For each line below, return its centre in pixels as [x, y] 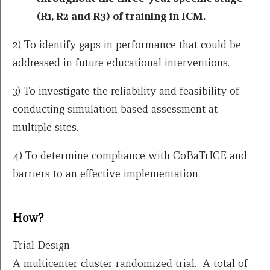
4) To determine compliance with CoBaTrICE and [130, 155]
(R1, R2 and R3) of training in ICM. [121, 16]
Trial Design [41, 245]
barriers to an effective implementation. [106, 173]
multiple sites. [46, 127]
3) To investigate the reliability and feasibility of [126, 90]
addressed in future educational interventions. [121, 62]
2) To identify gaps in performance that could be [127, 44]
